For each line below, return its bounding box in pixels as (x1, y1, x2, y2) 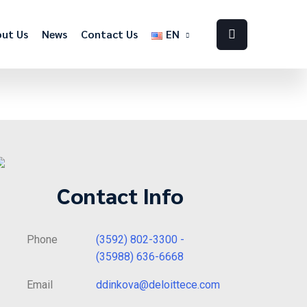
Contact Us (80, 27, 138, 41)
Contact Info (57, 181, 184, 209)
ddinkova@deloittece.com (96, 278, 221, 291)
